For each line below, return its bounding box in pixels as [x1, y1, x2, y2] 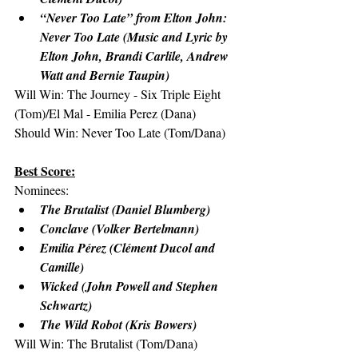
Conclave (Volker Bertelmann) [40, 220, 199, 237]
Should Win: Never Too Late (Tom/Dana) [14, 124, 225, 141]
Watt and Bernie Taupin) [40, 66, 169, 84]
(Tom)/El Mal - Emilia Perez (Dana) [14, 105, 196, 121]
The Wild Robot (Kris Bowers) [40, 316, 197, 333]
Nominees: [14, 181, 69, 198]
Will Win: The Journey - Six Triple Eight [14, 86, 224, 102]
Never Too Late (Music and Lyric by [40, 28, 231, 46]
